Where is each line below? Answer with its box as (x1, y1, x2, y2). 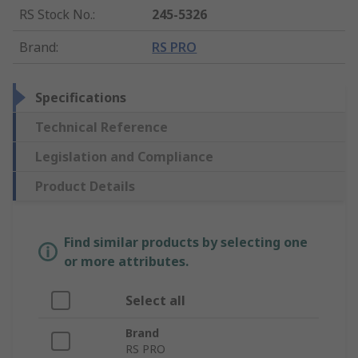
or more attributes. (64, 253, 189, 271)
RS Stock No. (19, 6, 93, 24)
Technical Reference (35, 118, 168, 137)
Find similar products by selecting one (64, 233, 308, 252)
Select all (125, 292, 185, 310)
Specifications (35, 89, 126, 107)
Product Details (35, 177, 135, 196)
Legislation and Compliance (35, 148, 213, 166)
